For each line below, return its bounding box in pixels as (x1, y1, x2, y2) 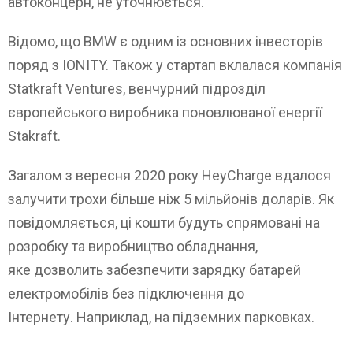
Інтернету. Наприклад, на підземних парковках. (8, 308, 314, 325)
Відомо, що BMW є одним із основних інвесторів (8, 32, 323, 50)
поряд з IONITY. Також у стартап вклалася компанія (8, 56, 342, 73)
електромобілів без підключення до (8, 284, 244, 302)
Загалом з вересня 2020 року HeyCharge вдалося (8, 166, 331, 184)
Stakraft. (8, 127, 61, 144)
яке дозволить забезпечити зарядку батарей (8, 261, 301, 278)
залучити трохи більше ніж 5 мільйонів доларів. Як (8, 190, 334, 207)
